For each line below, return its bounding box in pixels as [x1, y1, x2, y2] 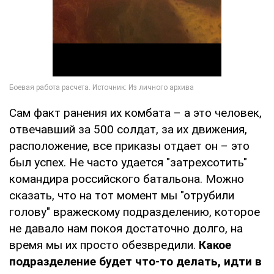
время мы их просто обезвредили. [9, 238, 199, 252]
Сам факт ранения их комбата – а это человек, [9, 106, 262, 120]
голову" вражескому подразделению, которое [9, 205, 260, 219]
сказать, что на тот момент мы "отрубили [9, 188, 234, 202]
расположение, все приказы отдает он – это [9, 139, 250, 153]
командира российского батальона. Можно [9, 172, 244, 186]
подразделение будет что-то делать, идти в [9, 254, 262, 268]
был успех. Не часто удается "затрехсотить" [9, 155, 247, 169]
